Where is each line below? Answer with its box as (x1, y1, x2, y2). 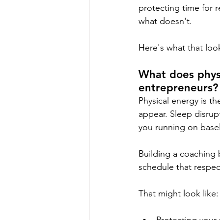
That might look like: (138, 188, 219, 199)
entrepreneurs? (138, 81, 218, 95)
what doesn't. (138, 16, 192, 27)
